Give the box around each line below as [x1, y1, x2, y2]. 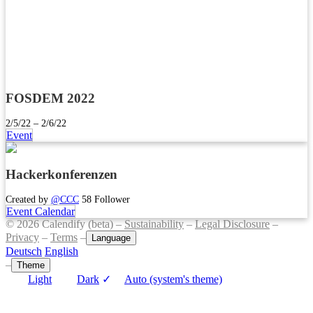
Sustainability [124, 217, 184, 230]
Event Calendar [6, 205, 75, 217]
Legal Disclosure [195, 217, 270, 230]
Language [92, 232, 131, 243]
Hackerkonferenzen [6, 166, 117, 182]
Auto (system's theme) [124, 272, 222, 285]
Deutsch [6, 245, 42, 257]
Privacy [6, 231, 39, 243]
